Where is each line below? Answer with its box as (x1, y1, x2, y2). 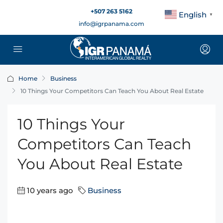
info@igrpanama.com (79, 20, 144, 27)
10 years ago (27, 186, 73, 195)
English (179, 9, 207, 19)
